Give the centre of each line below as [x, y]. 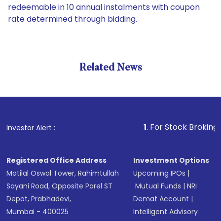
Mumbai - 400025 [38, 212]
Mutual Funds [158, 186]
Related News [110, 68]
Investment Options [171, 160]
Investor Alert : [31, 128]
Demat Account [161, 199]
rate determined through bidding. [73, 19]
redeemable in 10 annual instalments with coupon [104, 7]
